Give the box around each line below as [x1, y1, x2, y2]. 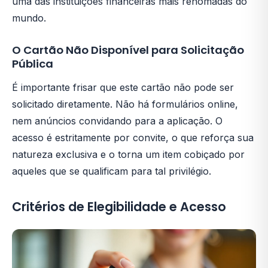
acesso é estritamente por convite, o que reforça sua [12, 132, 254, 144]
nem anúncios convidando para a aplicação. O [12, 115, 223, 127]
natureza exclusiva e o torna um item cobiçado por [12, 148, 245, 161]
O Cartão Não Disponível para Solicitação [12, 42, 244, 58]
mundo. [12, 12, 46, 25]
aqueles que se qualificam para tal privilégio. [12, 165, 211, 178]
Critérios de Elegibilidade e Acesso [12, 198, 226, 216]
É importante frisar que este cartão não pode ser [12, 81, 234, 94]
